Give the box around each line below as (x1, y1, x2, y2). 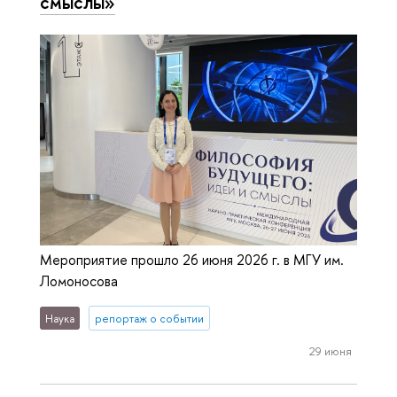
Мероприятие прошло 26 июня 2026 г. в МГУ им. (40, 250, 344, 270)
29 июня (308, 342, 352, 359)
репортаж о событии (94, 310, 204, 326)
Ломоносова (40, 271, 118, 292)
